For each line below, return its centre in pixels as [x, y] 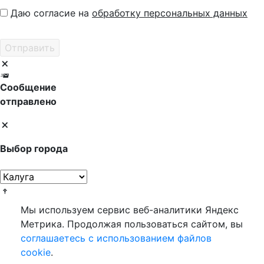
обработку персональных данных [170, 13]
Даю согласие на [51, 13]
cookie [36, 252]
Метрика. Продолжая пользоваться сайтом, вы [132, 224]
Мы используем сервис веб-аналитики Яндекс [130, 210]
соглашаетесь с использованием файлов [116, 238]
